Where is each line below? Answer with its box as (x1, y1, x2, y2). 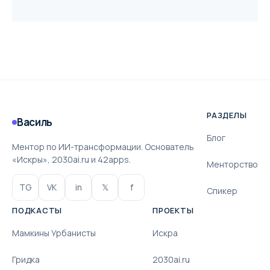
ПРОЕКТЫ (152, 204, 194, 216)
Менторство (207, 159, 258, 170)
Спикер (207, 185, 237, 196)
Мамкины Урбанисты (12, 227, 96, 239)
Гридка (12, 254, 40, 265)
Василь (17, 115, 52, 129)
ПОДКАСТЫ (12, 204, 63, 216)
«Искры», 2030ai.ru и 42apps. (12, 153, 131, 165)
